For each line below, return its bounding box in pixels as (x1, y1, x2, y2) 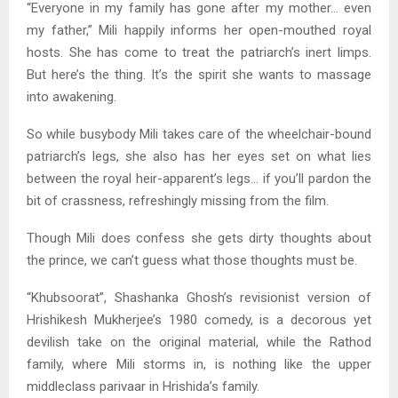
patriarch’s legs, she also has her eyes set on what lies (27, 147, 371, 164)
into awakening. (27, 88, 116, 105)
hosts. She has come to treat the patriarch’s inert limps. (27, 44, 371, 60)
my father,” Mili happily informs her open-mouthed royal (27, 21, 371, 38)
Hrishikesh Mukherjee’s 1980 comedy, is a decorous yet (27, 311, 371, 328)
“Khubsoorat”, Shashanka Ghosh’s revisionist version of (27, 289, 371, 306)
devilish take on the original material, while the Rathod (27, 333, 371, 350)
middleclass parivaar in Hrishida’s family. (27, 378, 259, 394)
